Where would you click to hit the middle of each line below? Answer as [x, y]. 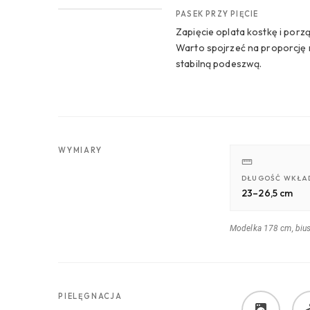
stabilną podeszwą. [219, 63]
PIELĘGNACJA [90, 297]
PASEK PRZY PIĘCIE [217, 14]
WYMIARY [80, 150]
